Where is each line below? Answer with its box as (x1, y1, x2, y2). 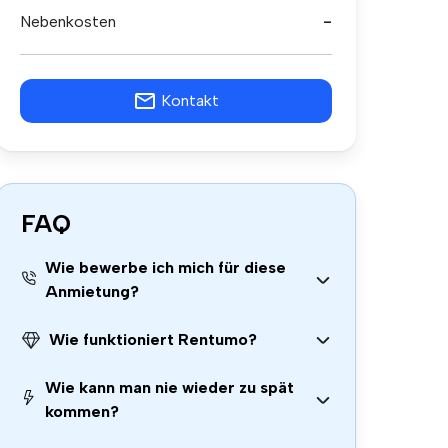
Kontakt (161, 91, 219, 110)
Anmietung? (44, 282, 139, 301)
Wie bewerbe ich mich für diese (44, 258, 286, 277)
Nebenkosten (20, 12, 116, 31)
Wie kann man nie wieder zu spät (45, 378, 295, 397)
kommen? (45, 402, 120, 421)
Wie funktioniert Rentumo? (49, 330, 257, 349)
